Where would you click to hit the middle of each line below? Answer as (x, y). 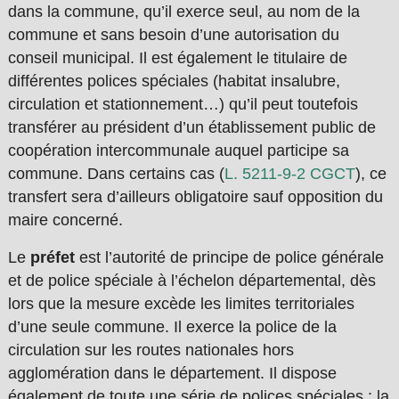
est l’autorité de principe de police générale (231, 258)
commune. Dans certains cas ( (116, 174)
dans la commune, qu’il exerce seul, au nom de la (183, 12)
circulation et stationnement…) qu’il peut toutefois (183, 105)
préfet (54, 258)
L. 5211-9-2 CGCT (289, 174)
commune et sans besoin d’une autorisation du (173, 35)
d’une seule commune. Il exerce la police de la (172, 327)
